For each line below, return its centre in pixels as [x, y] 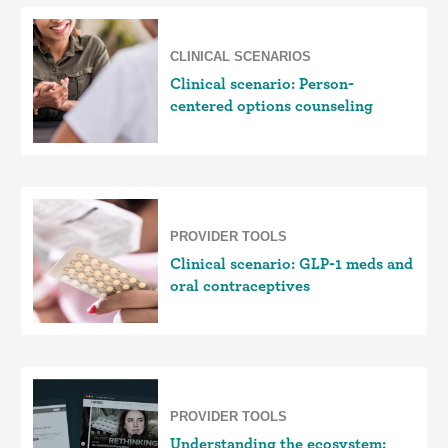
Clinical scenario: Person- [262, 83]
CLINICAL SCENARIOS [240, 56]
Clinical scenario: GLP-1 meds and [291, 263]
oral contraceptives [240, 285]
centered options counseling [273, 105]
